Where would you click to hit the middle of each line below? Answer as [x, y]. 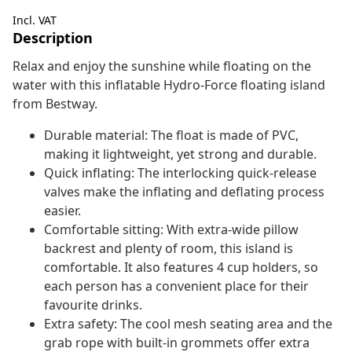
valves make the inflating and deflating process [184, 192]
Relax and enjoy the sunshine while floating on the [162, 66]
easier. [62, 211]
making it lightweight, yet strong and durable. [180, 154]
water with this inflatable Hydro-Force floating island [169, 85]
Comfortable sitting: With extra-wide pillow [171, 230]
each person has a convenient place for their [176, 286]
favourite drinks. [93, 305]
